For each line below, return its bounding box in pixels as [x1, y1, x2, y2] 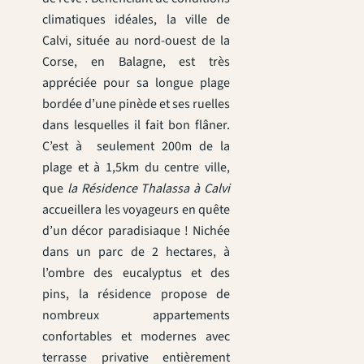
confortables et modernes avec [42, 327, 230, 345]
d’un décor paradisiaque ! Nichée [42, 221, 230, 240]
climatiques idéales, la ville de [42, 10, 230, 28]
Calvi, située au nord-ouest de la [42, 31, 230, 50]
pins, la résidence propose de [42, 284, 230, 303]
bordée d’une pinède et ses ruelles [42, 94, 230, 113]
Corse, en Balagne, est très [42, 52, 230, 71]
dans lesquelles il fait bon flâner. [42, 115, 230, 134]
